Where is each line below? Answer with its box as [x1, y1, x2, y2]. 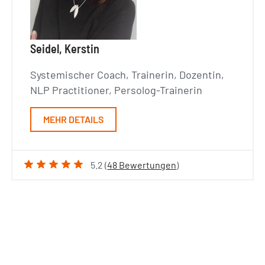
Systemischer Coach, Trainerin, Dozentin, [30, 68, 225, 82]
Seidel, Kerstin [30, 41, 100, 56]
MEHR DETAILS [43, 114, 104, 125]
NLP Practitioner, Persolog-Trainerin [30, 83, 203, 97]
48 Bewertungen [107, 159, 177, 171]
